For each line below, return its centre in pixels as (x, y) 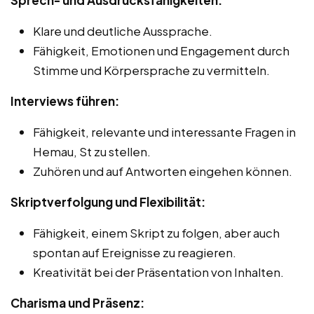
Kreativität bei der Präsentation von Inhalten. (158, 272)
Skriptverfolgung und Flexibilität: (108, 202)
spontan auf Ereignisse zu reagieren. (135, 252)
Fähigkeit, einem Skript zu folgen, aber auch (156, 232)
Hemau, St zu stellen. (92, 151)
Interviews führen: (65, 101)
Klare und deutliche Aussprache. (123, 30)
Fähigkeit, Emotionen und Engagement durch (161, 50)
